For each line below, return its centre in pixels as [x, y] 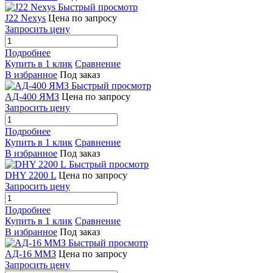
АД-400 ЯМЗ [32, 96]
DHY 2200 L [30, 175]
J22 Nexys [25, 18]
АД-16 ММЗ [30, 253]
